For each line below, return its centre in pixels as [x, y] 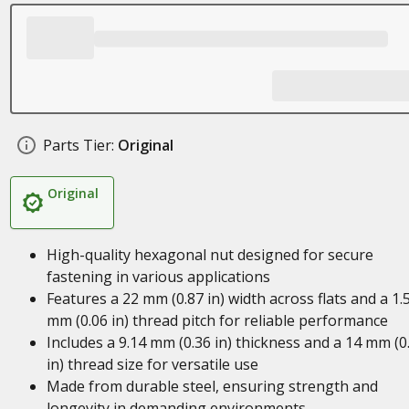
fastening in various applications [158, 277]
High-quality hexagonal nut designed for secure [210, 255]
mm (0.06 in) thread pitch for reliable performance [217, 320]
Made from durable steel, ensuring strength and [212, 386]
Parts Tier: [78, 145]
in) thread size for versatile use [152, 364]
